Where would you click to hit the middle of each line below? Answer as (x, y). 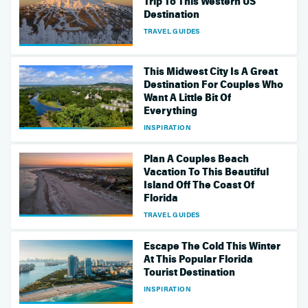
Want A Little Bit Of (187, 97)
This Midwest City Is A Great (210, 71)
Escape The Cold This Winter (212, 246)
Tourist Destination (189, 272)
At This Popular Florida (198, 259)
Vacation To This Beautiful (206, 172)
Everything (170, 110)
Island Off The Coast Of (199, 185)
